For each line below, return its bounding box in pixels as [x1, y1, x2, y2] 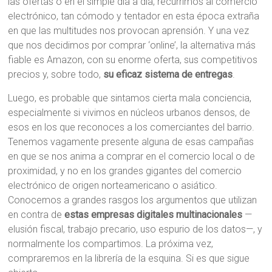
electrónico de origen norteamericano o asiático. [8, 180, 218, 191]
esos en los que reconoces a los [8, 121, 148, 133]
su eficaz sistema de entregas [103, 69, 233, 80]
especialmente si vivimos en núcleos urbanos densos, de [8, 107, 251, 118]
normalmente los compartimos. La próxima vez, [8, 238, 214, 250]
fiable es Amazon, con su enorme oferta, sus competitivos [8, 54, 258, 66]
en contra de [8, 209, 65, 220]
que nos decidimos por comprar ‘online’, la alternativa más [8, 39, 256, 51]
